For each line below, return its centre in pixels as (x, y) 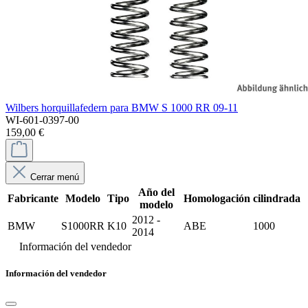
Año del (156, 192)
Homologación (217, 198)
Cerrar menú (55, 177)
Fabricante (33, 198)
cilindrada (277, 198)
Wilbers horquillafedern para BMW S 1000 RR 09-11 (122, 108)
